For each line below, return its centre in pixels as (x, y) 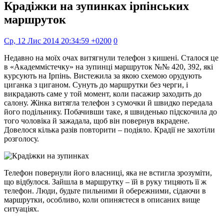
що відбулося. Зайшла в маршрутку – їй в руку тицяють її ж (105, 181)
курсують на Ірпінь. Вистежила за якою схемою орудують (103, 75)
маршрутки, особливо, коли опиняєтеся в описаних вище (102, 199)
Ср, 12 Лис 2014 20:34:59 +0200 (58, 40)
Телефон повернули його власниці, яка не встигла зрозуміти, (108, 172)
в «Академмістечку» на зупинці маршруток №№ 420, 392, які (108, 66)
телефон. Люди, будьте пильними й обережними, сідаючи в (105, 190)
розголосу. (21, 138)
